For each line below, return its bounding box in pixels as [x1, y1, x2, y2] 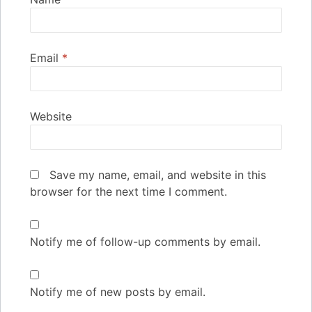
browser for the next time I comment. [30, 184, 227, 198]
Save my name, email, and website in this [49, 167, 266, 182]
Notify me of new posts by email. [30, 284, 205, 299]
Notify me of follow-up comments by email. [30, 234, 260, 249]
